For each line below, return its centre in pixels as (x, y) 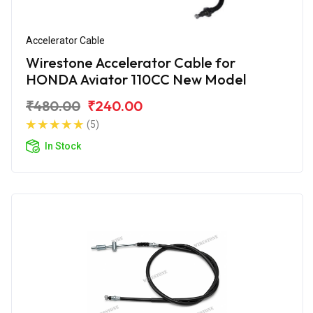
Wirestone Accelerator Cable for (131, 62)
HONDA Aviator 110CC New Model (136, 79)
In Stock (63, 146)
